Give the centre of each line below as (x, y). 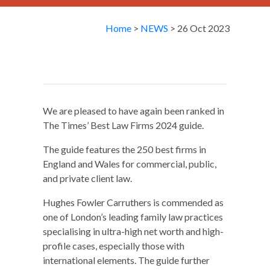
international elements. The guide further (126, 260)
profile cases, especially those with (114, 246)
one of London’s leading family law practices (133, 217)
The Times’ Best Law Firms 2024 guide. (123, 125)
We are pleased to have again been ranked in (133, 111)
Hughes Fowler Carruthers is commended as (133, 202)
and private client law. (87, 178)
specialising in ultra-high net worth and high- (133, 231)
